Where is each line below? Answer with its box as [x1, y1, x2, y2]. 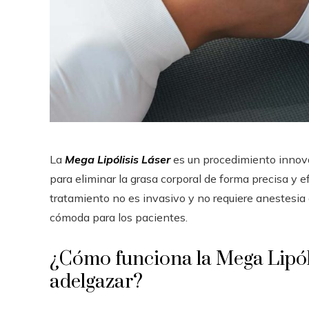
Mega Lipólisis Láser [65, 152, 170, 166]
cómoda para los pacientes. [50, 210, 188, 224]
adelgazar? [50, 269, 143, 294]
